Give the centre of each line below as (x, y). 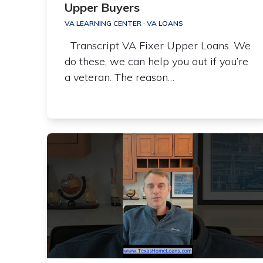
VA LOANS (165, 23)
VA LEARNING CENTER (103, 23)
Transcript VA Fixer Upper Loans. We (157, 46)
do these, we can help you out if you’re (156, 62)
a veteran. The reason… (119, 77)
